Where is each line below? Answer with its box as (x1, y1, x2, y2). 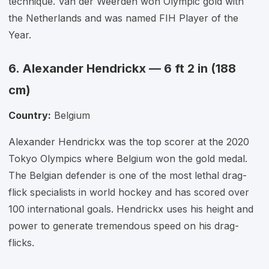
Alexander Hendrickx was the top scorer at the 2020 (8, 136, 249, 148)
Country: (8, 109, 51, 121)
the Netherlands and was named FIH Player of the (8, 12, 238, 24)
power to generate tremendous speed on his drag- (8, 220, 239, 232)
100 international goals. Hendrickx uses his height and (8, 203, 253, 215)
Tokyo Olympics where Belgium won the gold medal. (8, 153, 247, 165)
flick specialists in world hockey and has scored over (8, 186, 249, 198)
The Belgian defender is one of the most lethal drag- (8, 169, 247, 181)
